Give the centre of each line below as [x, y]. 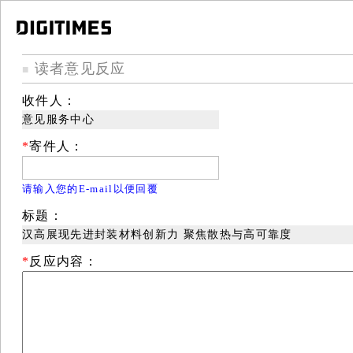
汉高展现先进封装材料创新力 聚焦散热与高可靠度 [157, 234]
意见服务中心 [58, 119]
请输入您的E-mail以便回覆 [90, 188]
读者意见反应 [78, 68]
